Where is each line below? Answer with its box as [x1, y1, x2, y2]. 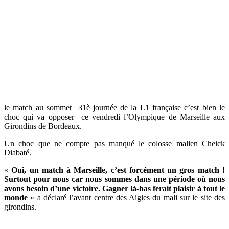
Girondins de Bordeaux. [4, 122, 82, 130]
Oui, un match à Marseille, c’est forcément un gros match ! [11, 166, 225, 174]
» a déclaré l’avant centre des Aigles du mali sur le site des [28, 193, 225, 202]
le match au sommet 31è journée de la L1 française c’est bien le [4, 103, 225, 112]
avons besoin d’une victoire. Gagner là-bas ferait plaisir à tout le [4, 184, 225, 193]
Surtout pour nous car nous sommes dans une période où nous [4, 175, 225, 184]
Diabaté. [4, 148, 31, 157]
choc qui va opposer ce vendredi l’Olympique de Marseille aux [4, 112, 225, 121]
